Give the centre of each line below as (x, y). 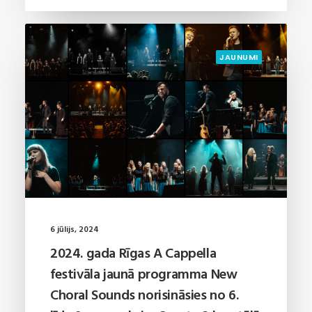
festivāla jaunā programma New (144, 275)
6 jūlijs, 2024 (75, 229)
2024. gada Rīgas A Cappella (133, 254)
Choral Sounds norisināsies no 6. (145, 296)
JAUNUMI (239, 57)
